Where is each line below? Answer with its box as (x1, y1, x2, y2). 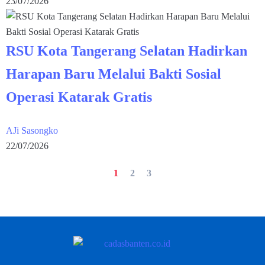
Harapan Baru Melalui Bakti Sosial (6, 66, 221, 82)
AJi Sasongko (6, 125, 58, 135)
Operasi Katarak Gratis (6, 89, 152, 105)
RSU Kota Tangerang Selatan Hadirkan (6, 43, 247, 59)
